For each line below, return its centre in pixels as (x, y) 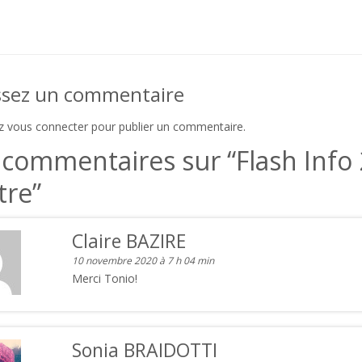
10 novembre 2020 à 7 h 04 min (143, 261)
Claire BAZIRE (128, 241)
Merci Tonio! (104, 278)
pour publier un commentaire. (167, 126)
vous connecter (48, 126)
